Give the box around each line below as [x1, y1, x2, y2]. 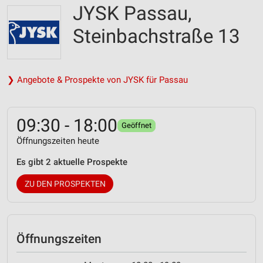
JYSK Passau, [73, 2, 191, 25]
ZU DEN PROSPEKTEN [24, 179, 106, 188]
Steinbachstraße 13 [73, 25, 240, 48]
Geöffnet [122, 121, 151, 130]
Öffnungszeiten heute [16, 136, 99, 146]
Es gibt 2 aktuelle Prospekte [16, 157, 127, 167]
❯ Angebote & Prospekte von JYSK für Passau [7, 75, 188, 85]
